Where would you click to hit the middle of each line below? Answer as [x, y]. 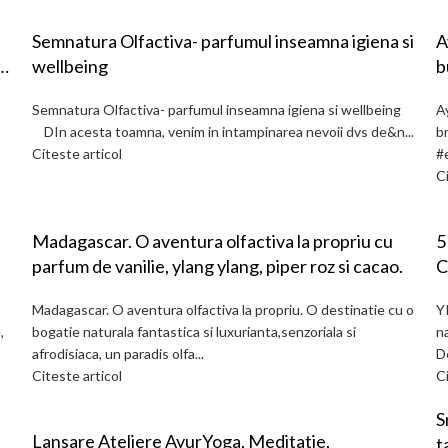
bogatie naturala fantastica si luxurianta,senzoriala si [194, 331]
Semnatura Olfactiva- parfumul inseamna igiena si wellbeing [222, 109]
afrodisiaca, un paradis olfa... [118, 353]
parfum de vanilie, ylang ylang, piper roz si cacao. [217, 266]
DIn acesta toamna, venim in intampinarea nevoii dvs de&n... [223, 131]
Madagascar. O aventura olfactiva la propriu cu [83, 241]
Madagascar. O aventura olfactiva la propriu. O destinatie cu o [223, 309]
